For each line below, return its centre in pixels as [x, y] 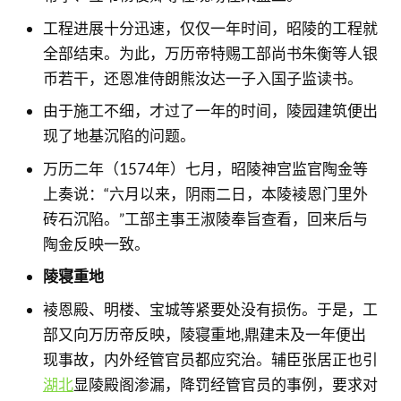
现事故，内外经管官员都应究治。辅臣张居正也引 [210, 359]
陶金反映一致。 [96, 243]
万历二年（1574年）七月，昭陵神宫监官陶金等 [205, 168]
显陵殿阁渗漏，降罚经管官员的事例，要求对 [225, 384]
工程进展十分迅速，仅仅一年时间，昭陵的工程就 [210, 28]
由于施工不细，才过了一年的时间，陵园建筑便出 [210, 111]
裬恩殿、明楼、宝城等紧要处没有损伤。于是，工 [210, 309]
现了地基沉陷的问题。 [119, 136]
